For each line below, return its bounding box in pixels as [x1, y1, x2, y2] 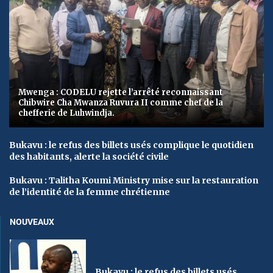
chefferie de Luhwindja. [18, 108, 115, 119]
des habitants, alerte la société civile [9, 151, 169, 163]
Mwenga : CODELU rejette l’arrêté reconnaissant [18, 87, 223, 98]
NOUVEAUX [10, 217, 54, 227]
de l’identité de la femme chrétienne [9, 186, 170, 198]
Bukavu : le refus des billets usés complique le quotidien [9, 140, 253, 151]
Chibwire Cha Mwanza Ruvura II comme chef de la [18, 97, 223, 108]
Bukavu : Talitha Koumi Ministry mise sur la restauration [9, 175, 258, 186]
